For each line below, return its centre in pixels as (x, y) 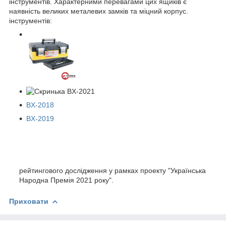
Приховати (29, 201)
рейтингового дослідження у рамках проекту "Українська (112, 170)
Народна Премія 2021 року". (66, 180)
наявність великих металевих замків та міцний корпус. (99, 11)
